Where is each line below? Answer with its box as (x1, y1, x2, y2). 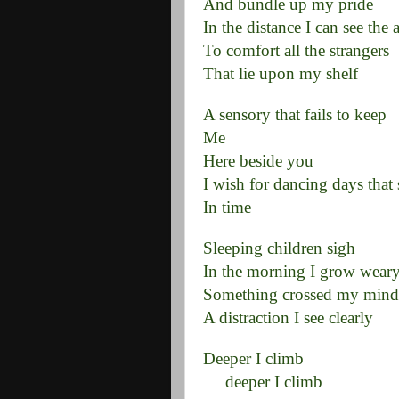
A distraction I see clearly (203, 308, 373, 327)
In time (203, 198, 251, 216)
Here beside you (203, 151, 313, 170)
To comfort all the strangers (203, 41, 389, 60)
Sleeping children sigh (203, 239, 355, 257)
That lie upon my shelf (203, 64, 358, 83)
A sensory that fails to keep (203, 105, 387, 124)
